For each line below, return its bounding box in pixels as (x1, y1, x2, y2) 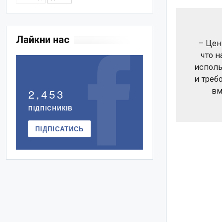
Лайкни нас (16, 34, 70, 46)
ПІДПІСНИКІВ (28, 104, 73, 113)
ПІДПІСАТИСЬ (35, 124, 84, 134)
